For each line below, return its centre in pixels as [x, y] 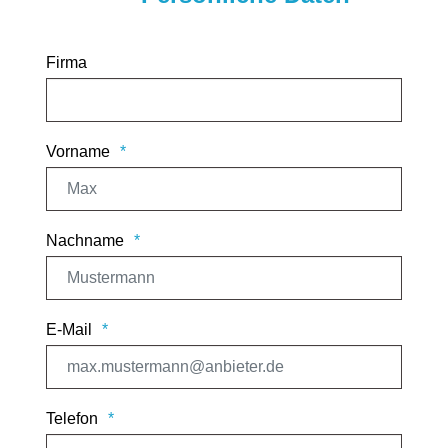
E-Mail [69, 329]
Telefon [72, 418]
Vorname [78, 151]
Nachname [85, 240]
